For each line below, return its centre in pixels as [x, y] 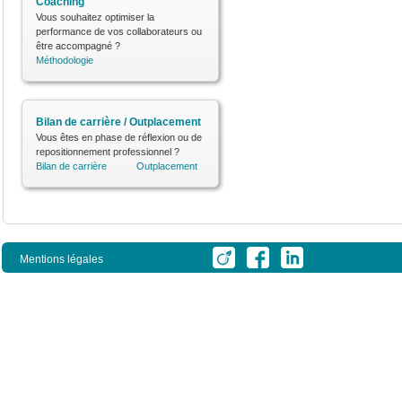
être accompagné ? [78, 46]
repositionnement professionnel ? [108, 152]
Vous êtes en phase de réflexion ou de [119, 137]
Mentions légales [61, 259]
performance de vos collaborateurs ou [119, 31]
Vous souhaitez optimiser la [95, 17]
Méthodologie [65, 60]
